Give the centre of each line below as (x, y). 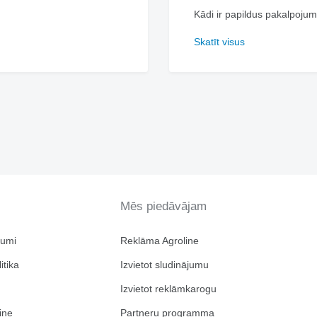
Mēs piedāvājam (163, 206)
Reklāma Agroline (159, 241)
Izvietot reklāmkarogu (168, 289)
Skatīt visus (219, 42)
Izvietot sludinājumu (164, 265)
